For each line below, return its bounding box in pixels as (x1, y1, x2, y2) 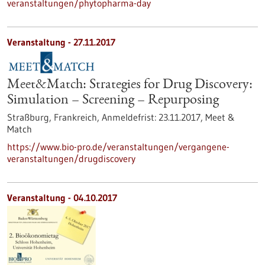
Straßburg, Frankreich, (7, 111, 102, 123)
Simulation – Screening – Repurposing (7, 93, 219, 108)
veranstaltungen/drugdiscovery (7, 153, 135, 164)
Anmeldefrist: (102, 111, 159, 123)
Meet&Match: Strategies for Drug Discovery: (7, 78, 253, 92)
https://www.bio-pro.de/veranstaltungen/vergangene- (7, 141, 230, 153)
